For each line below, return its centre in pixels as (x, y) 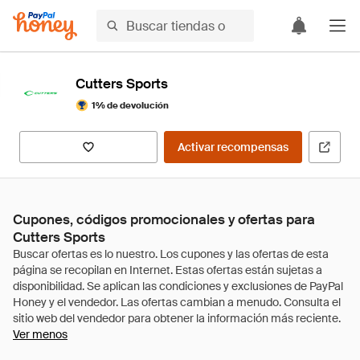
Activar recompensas (233, 147)
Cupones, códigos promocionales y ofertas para (164, 219)
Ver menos (40, 334)
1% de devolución (130, 105)
